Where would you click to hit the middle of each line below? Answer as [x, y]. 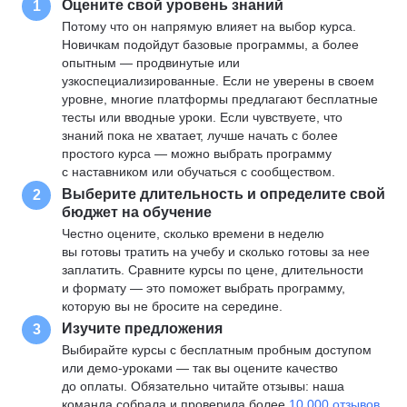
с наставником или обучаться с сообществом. [199, 172]
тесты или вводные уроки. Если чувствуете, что [202, 117]
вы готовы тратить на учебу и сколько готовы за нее [216, 252]
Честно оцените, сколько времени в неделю [193, 233]
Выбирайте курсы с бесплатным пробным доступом [217, 350]
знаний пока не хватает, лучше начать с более [200, 135]
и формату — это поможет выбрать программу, [203, 288]
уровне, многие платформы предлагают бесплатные [220, 99]
